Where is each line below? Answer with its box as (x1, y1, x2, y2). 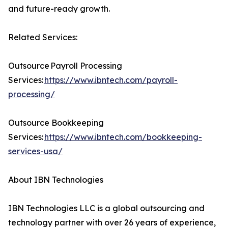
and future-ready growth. (8, 4, 110, 14)
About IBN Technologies (8, 175, 108, 185)
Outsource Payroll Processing (8, 61, 122, 71)
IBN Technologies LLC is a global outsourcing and (8, 203, 205, 214)
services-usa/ (8, 146, 63, 157)
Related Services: (8, 32, 81, 43)
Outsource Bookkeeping (8, 118, 104, 128)
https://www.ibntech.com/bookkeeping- (44, 132, 202, 142)
